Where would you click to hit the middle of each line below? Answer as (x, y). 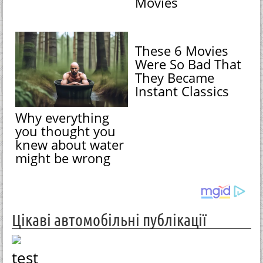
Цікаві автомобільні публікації (109, 220)
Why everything (63, 118)
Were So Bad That (188, 64)
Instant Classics (182, 91)
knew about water (70, 145)
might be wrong (63, 158)
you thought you (66, 131)
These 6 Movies (182, 51)
